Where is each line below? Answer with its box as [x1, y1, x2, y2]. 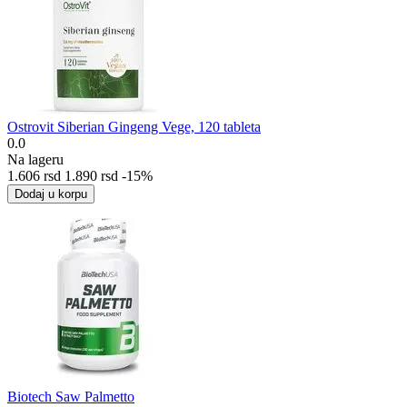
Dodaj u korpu [15, 186, 87, 201]
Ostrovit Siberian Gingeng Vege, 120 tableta [7, 118, 261, 134]
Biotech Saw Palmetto [7, 388, 134, 404]
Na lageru [7, 151, 64, 167]
